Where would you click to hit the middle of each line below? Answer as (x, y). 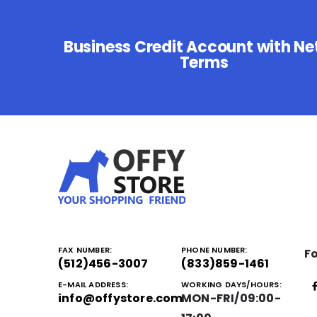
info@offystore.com (121, 299)
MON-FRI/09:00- (231, 299)
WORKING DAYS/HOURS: (231, 285)
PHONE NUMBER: (214, 250)
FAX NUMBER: (85, 250)
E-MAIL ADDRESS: (93, 285)
